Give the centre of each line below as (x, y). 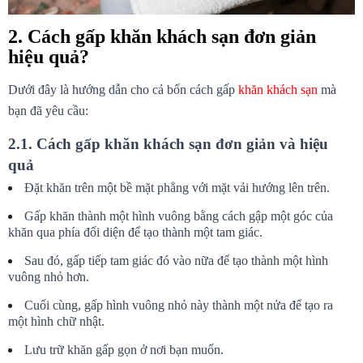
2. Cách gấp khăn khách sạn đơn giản (162, 36)
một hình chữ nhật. (56, 321)
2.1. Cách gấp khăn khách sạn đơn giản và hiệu (168, 143)
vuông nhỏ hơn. (49, 276)
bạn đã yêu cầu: (48, 110)
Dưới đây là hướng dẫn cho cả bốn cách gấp (123, 89)
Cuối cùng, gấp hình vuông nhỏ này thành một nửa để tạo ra (179, 305)
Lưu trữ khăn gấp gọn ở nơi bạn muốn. (124, 349)
